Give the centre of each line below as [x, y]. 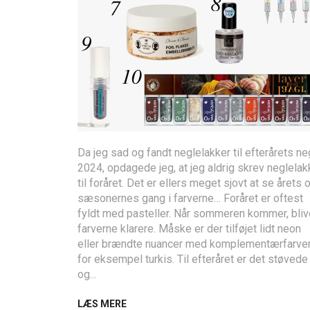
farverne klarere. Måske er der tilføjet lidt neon [189, 228]
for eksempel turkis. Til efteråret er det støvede [193, 259]
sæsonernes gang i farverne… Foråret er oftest [190, 198]
